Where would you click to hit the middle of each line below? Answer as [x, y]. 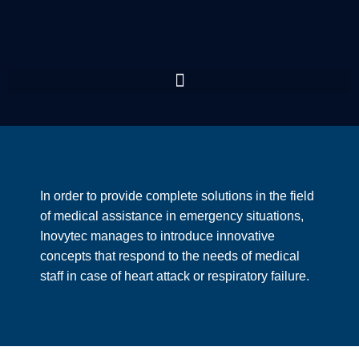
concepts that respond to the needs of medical [170, 256]
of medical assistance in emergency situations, [172, 216]
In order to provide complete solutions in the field [177, 196]
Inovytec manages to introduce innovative [157, 236]
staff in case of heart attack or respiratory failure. [176, 276]
